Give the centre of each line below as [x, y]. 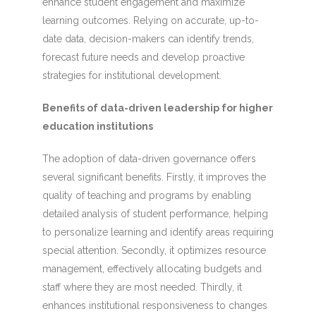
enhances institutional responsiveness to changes [154, 305]
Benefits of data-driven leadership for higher [157, 108]
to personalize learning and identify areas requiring [158, 232]
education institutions [97, 126]
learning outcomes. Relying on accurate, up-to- [150, 20]
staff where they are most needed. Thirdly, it [142, 287]
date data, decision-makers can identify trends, [148, 38]
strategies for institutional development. [132, 75]
